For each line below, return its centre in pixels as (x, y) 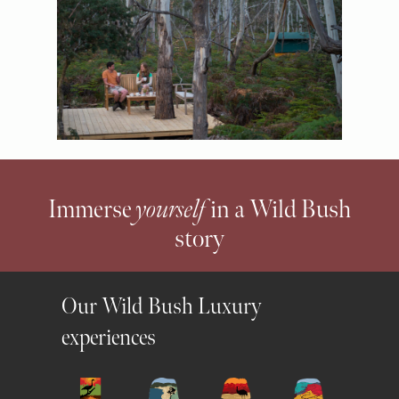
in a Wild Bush (278, 210)
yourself (171, 210)
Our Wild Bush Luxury (162, 307)
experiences (109, 338)
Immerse (92, 210)
